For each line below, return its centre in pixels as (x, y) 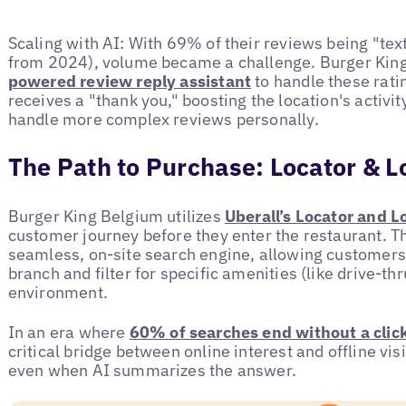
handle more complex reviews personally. (163, 120)
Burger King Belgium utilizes (116, 216)
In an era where (68, 333)
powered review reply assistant (130, 82)
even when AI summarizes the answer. (152, 371)
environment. (58, 292)
